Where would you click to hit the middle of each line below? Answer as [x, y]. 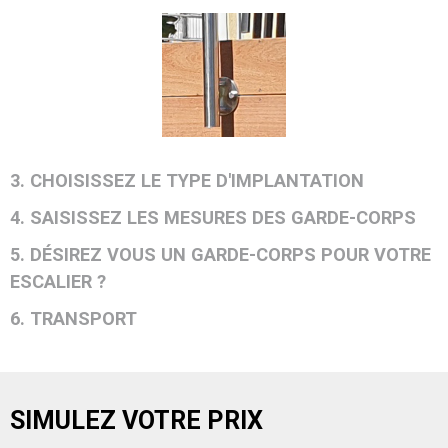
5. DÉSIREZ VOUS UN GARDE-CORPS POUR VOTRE [220, 255]
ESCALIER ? [63, 282]
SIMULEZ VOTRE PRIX [136, 421]
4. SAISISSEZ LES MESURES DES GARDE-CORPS [213, 218]
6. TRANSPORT [73, 319]
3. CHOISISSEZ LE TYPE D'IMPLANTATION [187, 181]
